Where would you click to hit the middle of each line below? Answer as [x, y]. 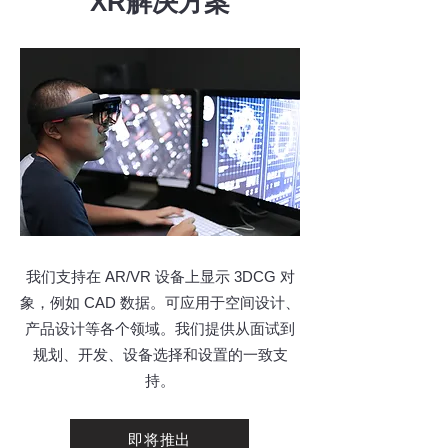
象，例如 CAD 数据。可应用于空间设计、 [160, 302]
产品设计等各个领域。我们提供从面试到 [160, 328]
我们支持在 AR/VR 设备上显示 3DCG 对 [160, 276]
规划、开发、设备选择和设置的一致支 [160, 354]
